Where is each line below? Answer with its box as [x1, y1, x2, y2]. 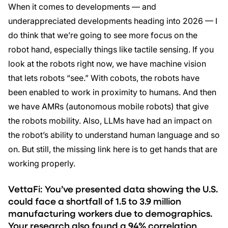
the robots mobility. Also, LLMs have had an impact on [8, 116, 212, 126]
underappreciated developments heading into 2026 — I [8, 16, 217, 26]
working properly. [8, 158, 75, 168]
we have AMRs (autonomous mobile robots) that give [8, 101, 209, 111]
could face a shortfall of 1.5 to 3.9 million [8, 195, 181, 207]
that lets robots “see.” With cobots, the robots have [8, 73, 199, 83]
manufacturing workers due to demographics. [8, 207, 212, 219]
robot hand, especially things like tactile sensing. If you [8, 44, 214, 54]
